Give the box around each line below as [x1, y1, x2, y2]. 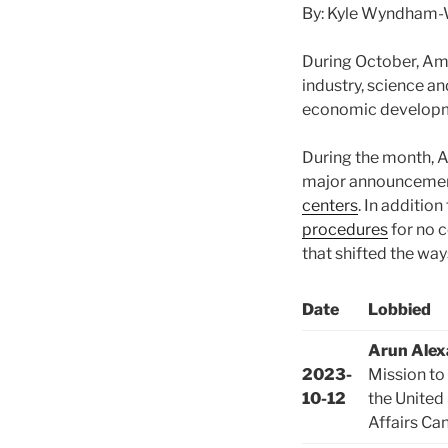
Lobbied [368, 300, 431, 320]
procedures [302, 220, 388, 240]
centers [302, 196, 358, 216]
